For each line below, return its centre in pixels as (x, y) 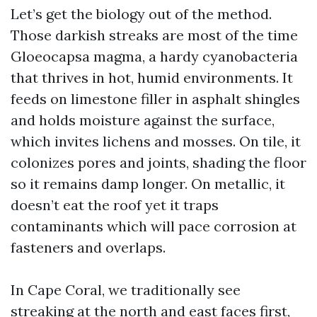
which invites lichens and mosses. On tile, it (156, 141)
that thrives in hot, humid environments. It (152, 77)
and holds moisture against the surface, (143, 120)
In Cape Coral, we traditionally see (126, 290)
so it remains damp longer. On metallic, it (148, 184)
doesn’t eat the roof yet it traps (115, 205)
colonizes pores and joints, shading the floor (158, 162)
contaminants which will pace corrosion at (154, 226)
